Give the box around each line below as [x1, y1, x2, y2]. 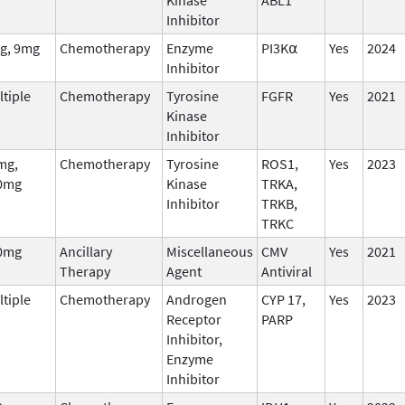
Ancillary [60, 241, 112, 260]
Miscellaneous [166, 241, 253, 260]
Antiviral [261, 261, 312, 280]
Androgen [166, 289, 227, 308]
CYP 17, [261, 289, 306, 308]
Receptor [166, 309, 221, 328]
